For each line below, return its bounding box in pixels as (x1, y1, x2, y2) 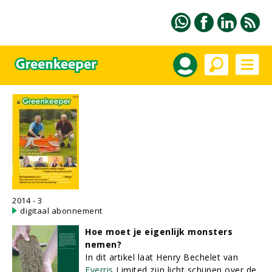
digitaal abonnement (20, 205, 103, 216)
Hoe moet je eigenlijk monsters (85, 226, 233, 237)
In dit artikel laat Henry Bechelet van (85, 251, 238, 263)
